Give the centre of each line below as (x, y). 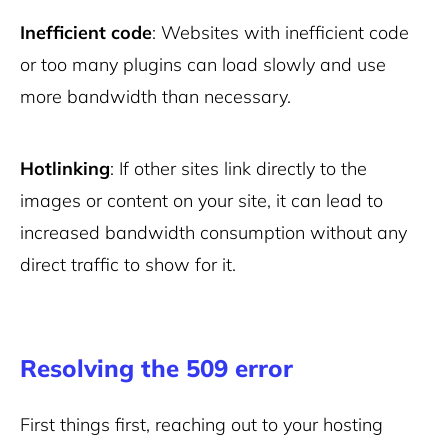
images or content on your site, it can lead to (201, 200)
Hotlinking (65, 168)
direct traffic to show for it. (128, 264)
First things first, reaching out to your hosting (201, 424)
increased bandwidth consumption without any (213, 232)
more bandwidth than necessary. (155, 96)
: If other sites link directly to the (238, 168)
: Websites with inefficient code (280, 32)
